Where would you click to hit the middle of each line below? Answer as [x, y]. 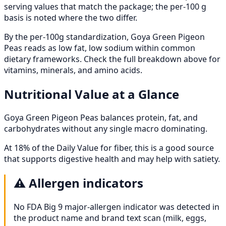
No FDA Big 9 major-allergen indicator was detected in [117, 207]
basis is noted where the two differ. [71, 17]
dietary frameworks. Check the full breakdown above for [112, 59]
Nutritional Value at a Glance [92, 94]
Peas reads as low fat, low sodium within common [100, 48]
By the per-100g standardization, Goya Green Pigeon [104, 37]
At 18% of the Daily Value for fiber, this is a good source [109, 148]
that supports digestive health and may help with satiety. [112, 159]
